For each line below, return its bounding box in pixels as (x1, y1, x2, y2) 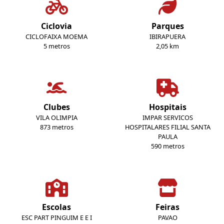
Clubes (43, 101, 70, 113)
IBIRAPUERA (149, 32, 185, 41)
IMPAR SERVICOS (142, 113, 193, 122)
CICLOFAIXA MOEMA (25, 32, 87, 41)
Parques (151, 20, 184, 32)
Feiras (155, 201, 179, 213)
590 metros (150, 141, 184, 151)
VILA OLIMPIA (35, 113, 77, 122)
